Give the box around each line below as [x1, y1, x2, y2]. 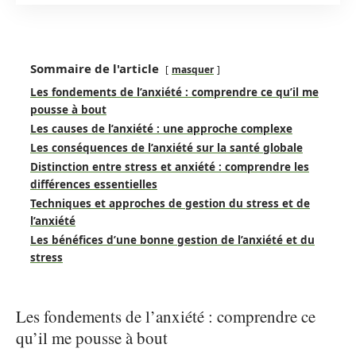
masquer [172, 63, 214, 76]
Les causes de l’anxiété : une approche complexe [30, 122, 292, 136]
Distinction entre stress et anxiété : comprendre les [30, 160, 309, 174]
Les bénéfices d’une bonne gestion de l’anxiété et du [30, 233, 315, 247]
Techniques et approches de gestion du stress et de [30, 196, 310, 211]
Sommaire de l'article [30, 60, 159, 76]
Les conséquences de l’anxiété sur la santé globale [30, 141, 303, 155]
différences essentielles [30, 177, 157, 192]
